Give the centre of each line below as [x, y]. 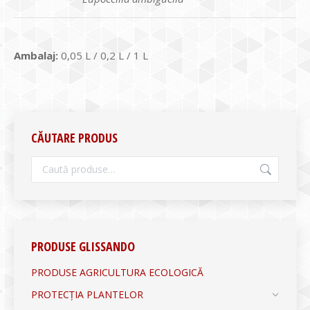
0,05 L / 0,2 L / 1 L [103, 55]
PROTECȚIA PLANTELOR [87, 294]
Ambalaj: [36, 55]
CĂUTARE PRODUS [74, 137]
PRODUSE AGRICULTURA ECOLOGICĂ [117, 272]
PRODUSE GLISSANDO [83, 246]
